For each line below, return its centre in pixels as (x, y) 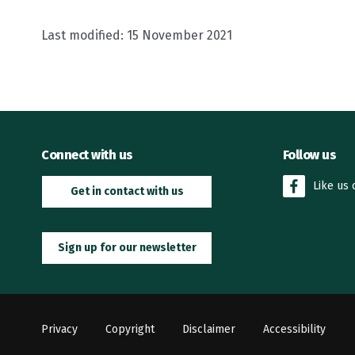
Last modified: (84, 35)
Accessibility (294, 330)
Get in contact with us (127, 191)
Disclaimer (209, 330)
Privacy (59, 330)
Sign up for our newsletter (127, 247)
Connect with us (87, 155)
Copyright (130, 330)
